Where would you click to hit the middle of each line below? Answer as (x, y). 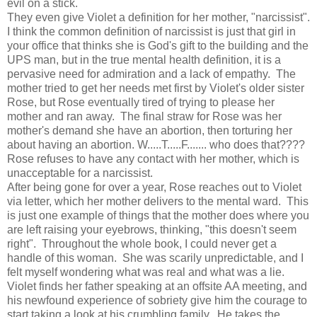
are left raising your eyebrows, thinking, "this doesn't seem (152, 229)
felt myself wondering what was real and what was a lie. (146, 272)
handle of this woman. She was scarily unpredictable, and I (155, 258)
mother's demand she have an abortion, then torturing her (150, 130)
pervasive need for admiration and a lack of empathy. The (151, 74)
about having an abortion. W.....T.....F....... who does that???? (157, 144)
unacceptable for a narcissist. (80, 173)
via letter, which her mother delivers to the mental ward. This (158, 201)
